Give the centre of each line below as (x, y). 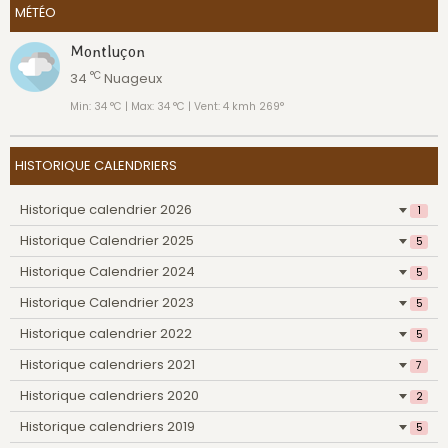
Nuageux (131, 79)
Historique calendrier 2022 (106, 334)
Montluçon (107, 52)
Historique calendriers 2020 (109, 396)
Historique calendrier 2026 (106, 210)
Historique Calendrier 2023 (107, 303)
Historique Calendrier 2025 (107, 241)
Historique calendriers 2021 (107, 365)
